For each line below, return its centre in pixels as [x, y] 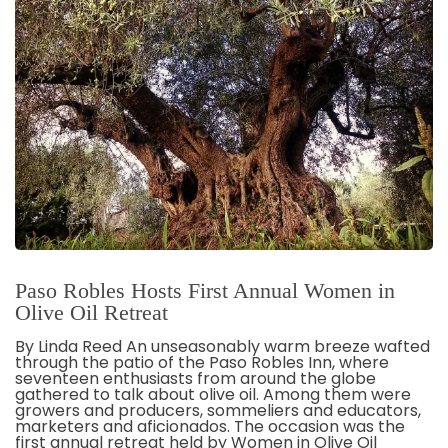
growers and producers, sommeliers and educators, [218, 410]
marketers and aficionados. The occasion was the [210, 426]
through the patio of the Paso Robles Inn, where [202, 362]
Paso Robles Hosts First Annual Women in [205, 290]
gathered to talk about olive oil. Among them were [213, 394]
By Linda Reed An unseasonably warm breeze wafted [222, 346]
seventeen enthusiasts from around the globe [195, 378]
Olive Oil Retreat [91, 312]
